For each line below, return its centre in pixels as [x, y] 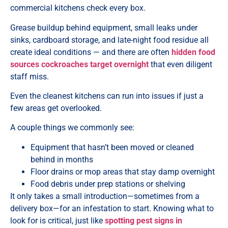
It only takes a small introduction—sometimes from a [105, 196]
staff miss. [30, 76]
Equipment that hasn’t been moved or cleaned [112, 147]
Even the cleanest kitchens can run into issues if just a [107, 96]
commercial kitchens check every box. [78, 8]
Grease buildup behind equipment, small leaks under [104, 27]
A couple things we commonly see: [72, 128]
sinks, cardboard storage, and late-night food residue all [109, 40]
